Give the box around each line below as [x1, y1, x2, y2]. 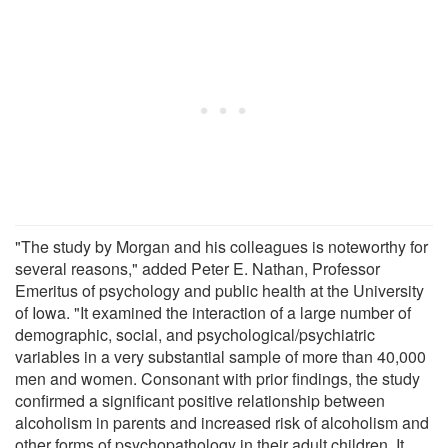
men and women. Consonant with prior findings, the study [15, 366, 420, 390]
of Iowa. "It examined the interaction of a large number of [15, 300, 411, 324]
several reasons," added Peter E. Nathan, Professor [15, 256, 380, 280]
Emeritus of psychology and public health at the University [15, 278, 424, 302]
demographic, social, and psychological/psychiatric [15, 322, 375, 346]
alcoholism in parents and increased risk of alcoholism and [15, 410, 429, 434]
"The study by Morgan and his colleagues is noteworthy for [15, 234, 428, 258]
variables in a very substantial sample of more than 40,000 [15, 344, 426, 368]
